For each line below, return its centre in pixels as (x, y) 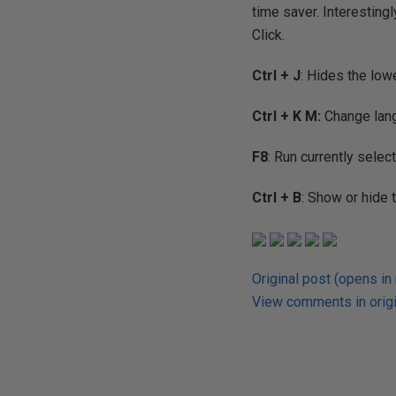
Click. (269, 35)
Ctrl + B (277, 198)
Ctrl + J (277, 76)
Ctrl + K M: (287, 116)
